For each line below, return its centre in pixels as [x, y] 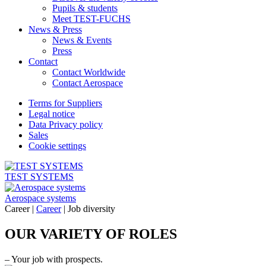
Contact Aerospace [88, 83]
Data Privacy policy [66, 124]
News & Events [82, 40]
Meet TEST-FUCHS [91, 19]
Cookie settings [57, 146]
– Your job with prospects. [54, 259]
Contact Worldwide [89, 72]
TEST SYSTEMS [39, 177]
